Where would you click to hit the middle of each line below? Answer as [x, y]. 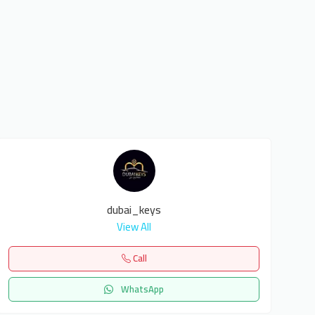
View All [134, 227]
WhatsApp [142, 289]
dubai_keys [134, 210]
